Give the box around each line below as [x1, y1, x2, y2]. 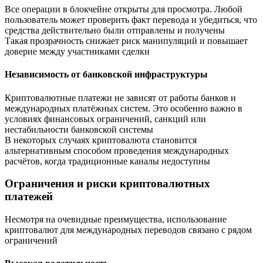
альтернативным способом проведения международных [5, 145, 229, 156]
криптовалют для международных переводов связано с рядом [5, 225, 252, 235]
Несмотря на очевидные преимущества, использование [5, 214, 227, 225]
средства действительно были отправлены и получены [5, 25, 225, 36]
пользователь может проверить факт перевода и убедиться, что [5, 15, 257, 25]
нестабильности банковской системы [5, 124, 153, 134]
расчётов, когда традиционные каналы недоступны [5, 156, 210, 166]
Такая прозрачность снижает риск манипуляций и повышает [5, 36, 248, 46]
